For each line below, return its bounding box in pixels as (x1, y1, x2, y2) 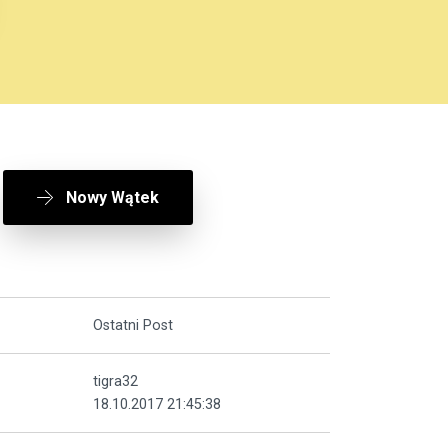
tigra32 (93, 372, 138, 390)
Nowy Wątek (65, 188, 159, 208)
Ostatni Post (93, 316, 173, 334)
